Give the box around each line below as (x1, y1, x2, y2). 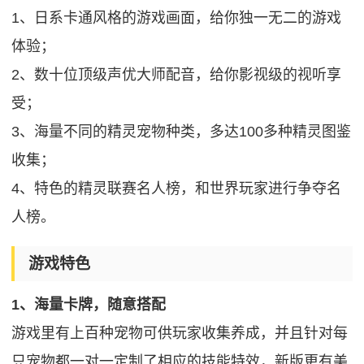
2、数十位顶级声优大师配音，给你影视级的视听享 (11, 67, 342, 84)
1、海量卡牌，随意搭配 (11, 297, 167, 314)
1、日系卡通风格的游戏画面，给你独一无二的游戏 (11, 10, 342, 27)
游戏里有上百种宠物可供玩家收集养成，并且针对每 (11, 325, 349, 342)
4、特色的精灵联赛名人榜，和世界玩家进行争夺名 (11, 180, 342, 197)
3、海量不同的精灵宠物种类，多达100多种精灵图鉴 (11, 123, 352, 141)
